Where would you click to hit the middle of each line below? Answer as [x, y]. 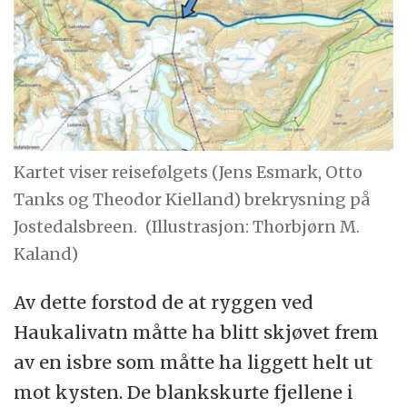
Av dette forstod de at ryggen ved [164, 302]
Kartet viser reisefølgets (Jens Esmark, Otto [189, 173]
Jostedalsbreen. [76, 227]
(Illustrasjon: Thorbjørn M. [253, 227]
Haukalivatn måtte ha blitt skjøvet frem [197, 332]
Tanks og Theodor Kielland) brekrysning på [192, 200]
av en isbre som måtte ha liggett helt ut [194, 362]
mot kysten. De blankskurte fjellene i [184, 392]
